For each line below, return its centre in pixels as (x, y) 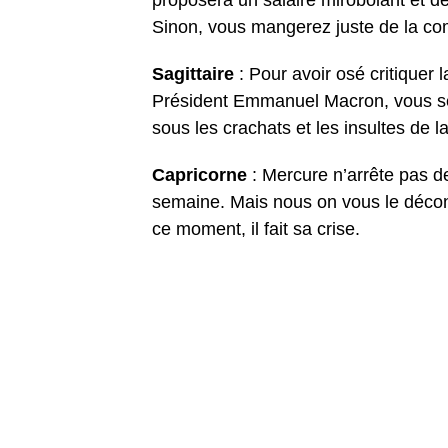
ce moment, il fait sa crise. (256, 229)
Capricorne (202, 175)
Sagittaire (195, 74)
